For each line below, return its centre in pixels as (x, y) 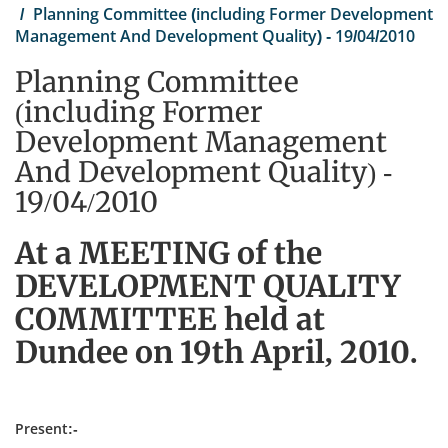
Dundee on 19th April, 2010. (216, 352)
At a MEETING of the (168, 253)
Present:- (46, 428)
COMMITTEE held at (170, 319)
